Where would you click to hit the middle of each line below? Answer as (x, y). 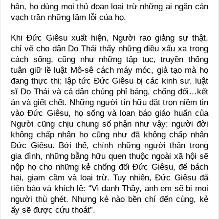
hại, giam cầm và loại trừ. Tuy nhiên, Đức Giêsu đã (109, 177)
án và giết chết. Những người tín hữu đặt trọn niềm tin (109, 102)
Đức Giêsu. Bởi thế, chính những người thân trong (109, 145)
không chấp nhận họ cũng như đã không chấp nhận (109, 134)
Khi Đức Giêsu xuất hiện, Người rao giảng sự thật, (109, 38)
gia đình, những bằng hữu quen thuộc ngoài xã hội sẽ (109, 156)
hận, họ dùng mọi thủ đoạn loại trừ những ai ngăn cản (109, 6)
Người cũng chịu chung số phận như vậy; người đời (109, 124)
